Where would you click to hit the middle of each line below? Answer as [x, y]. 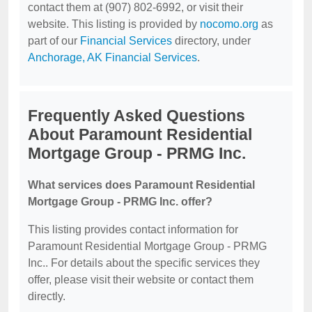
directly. [47, 296]
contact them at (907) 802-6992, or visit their [135, 7]
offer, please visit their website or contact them [141, 280]
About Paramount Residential [140, 134]
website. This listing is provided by [114, 24]
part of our [54, 41]
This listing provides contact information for [133, 229]
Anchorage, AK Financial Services [112, 57]
